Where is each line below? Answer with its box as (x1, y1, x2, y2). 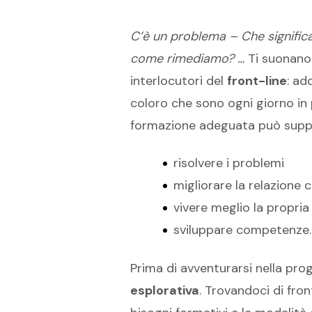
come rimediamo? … (130, 50, 244, 68)
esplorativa (130, 281, 199, 299)
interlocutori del (130, 72, 227, 90)
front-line (227, 72, 287, 90)
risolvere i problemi (173, 155, 284, 172)
